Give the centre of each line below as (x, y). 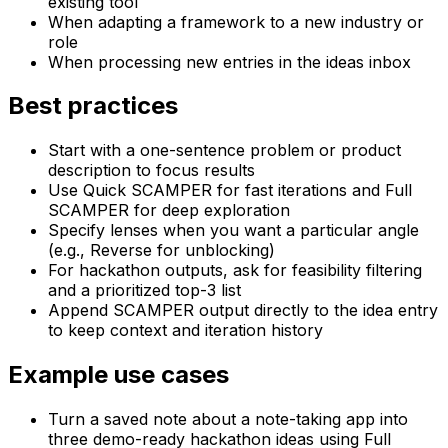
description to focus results (151, 170)
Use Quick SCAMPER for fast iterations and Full (230, 190)
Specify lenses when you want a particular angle (233, 230)
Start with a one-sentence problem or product (224, 150)
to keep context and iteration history (185, 330)
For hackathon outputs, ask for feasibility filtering (235, 270)
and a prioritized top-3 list (144, 290)
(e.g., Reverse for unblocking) (161, 250)
